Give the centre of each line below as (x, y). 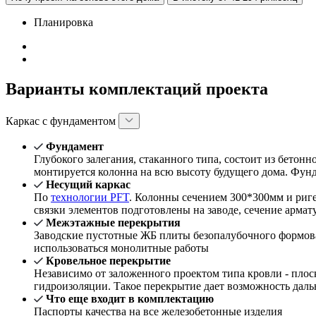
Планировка (63, 23)
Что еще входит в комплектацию (130, 299)
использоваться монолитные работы (121, 248)
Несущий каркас (88, 185)
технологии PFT (90, 197)
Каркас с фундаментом (62, 121)
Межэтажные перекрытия (113, 223)
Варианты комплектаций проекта (137, 89)
